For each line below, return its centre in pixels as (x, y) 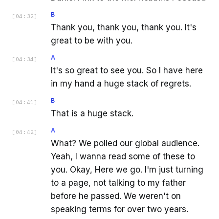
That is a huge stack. (92, 114)
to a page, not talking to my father (118, 183)
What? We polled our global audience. (125, 143)
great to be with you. (92, 41)
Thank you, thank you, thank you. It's (124, 28)
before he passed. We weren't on (116, 196)
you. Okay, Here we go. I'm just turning (127, 170)
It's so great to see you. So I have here (127, 71)
